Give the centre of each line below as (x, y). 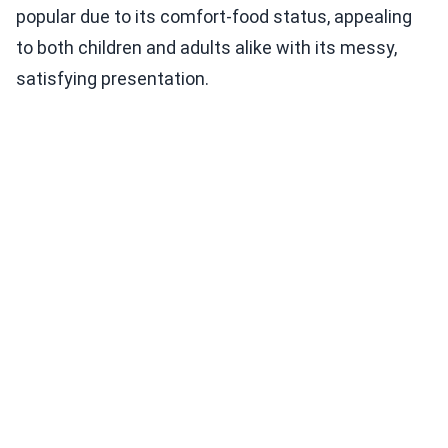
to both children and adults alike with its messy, (206, 47)
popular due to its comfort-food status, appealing (214, 16)
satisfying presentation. (112, 78)
